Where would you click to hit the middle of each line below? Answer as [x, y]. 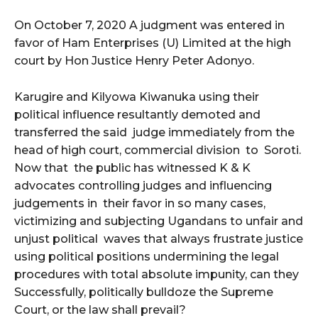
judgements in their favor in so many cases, [140, 203]
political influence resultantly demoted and [137, 114]
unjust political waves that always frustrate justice [159, 238]
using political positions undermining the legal [147, 256]
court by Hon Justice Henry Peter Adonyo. [134, 60]
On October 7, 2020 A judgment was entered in [151, 25]
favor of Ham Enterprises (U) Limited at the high [153, 43]
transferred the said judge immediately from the [154, 132]
